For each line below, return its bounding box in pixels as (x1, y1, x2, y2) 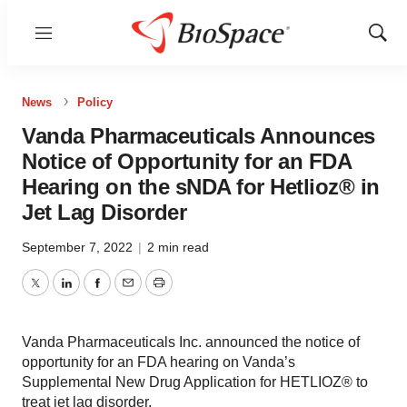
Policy (77, 95, 113, 109)
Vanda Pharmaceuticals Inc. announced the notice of (22, 334, 360, 350)
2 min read (147, 240, 209, 254)
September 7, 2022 (22, 240, 136, 254)
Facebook (95, 285, 161, 302)
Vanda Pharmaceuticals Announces (22, 124, 375, 148)
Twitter (34, 285, 77, 302)
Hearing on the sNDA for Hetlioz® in (22, 174, 380, 199)
